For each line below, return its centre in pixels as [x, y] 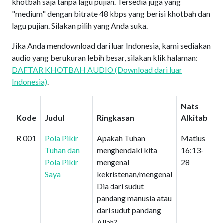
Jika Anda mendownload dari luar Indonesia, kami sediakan [111, 46]
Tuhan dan [62, 150]
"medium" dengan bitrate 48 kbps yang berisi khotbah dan [111, 14]
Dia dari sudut [120, 186]
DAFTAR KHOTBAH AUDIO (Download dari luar [97, 69]
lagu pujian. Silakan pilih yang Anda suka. [80, 26]
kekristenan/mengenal [134, 174]
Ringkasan [115, 118]
